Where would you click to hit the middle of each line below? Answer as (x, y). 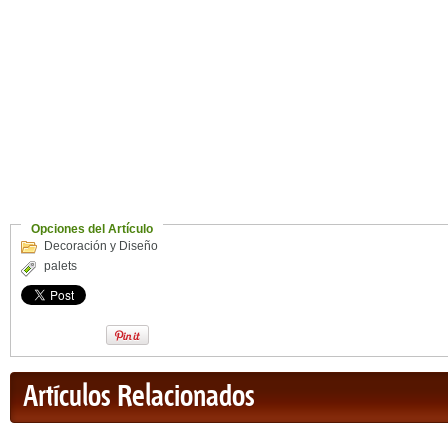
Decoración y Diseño (101, 246)
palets (60, 266)
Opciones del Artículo (92, 229)
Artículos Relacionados (139, 397)
